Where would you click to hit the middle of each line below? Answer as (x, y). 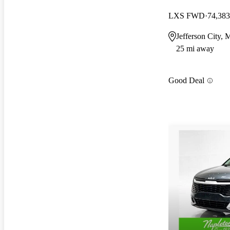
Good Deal (186, 81)
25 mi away (195, 48)
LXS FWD (187, 15)
